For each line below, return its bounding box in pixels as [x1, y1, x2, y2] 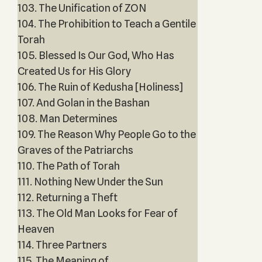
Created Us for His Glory [17, 65, 131, 77]
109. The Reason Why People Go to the [17, 128, 196, 140]
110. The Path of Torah [17, 160, 120, 172]
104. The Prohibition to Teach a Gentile [17, 18, 196, 30]
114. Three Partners [17, 239, 107, 251]
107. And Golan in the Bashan [17, 96, 150, 109]
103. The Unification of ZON [17, 2, 146, 14]
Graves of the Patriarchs [17, 144, 133, 156]
